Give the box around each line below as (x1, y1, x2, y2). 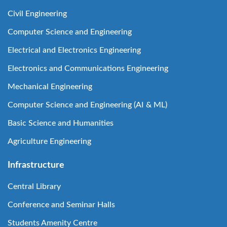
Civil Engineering (8, 10, 67, 18)
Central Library (8, 182, 61, 191)
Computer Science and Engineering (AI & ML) (8, 101, 167, 109)
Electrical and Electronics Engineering (8, 46, 141, 54)
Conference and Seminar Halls (8, 201, 115, 209)
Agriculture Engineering (8, 137, 91, 145)
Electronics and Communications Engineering (8, 64, 168, 72)
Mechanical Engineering (8, 83, 92, 91)
